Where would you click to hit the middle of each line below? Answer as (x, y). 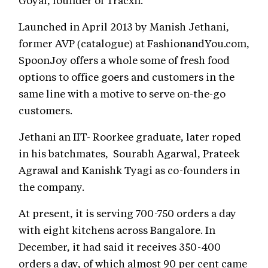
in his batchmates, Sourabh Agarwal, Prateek (129, 153)
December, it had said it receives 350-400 (120, 247)
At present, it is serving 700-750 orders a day (127, 213)
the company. (51, 187)
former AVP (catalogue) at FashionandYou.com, (134, 43)
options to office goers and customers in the (127, 77)
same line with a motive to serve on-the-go (122, 94)
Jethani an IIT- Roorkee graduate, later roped (130, 137)
